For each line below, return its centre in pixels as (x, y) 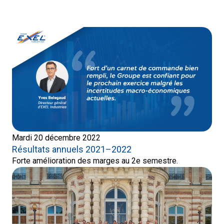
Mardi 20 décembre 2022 (56, 137)
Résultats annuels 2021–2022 (72, 149)
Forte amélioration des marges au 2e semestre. (95, 160)
